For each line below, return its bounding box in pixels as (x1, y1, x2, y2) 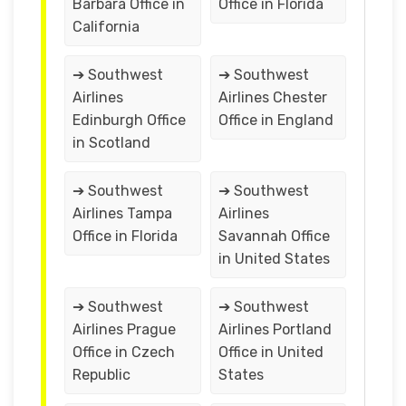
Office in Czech (72, 343, 175, 361)
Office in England (217, 111, 333, 129)
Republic (72, 365, 130, 383)
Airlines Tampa (72, 204, 172, 222)
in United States (217, 249, 330, 267)
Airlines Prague (72, 320, 176, 338)
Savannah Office (217, 227, 330, 245)
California (72, 17, 140, 35)
